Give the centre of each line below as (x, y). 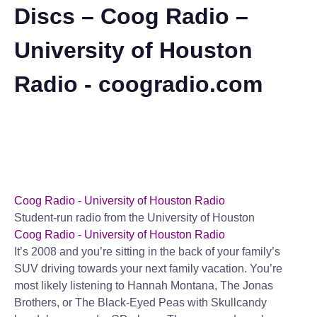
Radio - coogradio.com (138, 84)
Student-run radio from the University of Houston (134, 218)
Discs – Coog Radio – (131, 16)
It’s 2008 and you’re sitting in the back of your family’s (147, 252)
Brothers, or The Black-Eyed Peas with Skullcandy (140, 302)
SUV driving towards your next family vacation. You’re (148, 269)
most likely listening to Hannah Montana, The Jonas (144, 286)
